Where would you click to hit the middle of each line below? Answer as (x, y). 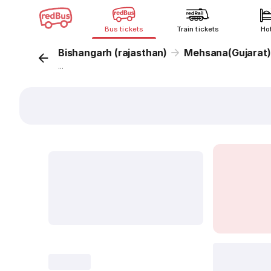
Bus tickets (124, 29)
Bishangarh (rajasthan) (113, 53)
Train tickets (198, 29)
